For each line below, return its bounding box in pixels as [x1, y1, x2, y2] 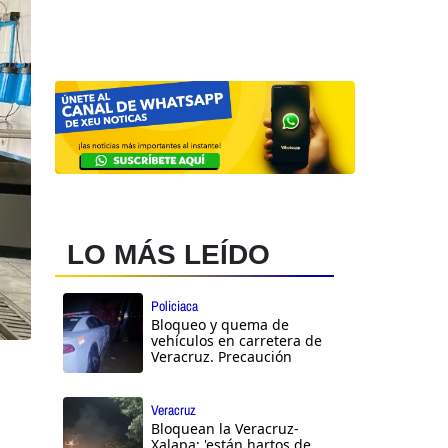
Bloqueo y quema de [151, 315, 289, 335]
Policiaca [151, 297, 198, 316]
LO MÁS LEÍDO [67, 239, 270, 271]
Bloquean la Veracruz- [151, 419, 299, 439]
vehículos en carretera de [151, 331, 322, 351]
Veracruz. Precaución [151, 347, 292, 367]
